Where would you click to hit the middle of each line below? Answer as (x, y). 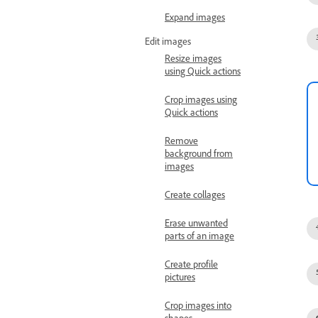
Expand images (195, 19)
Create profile (191, 266)
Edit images (168, 43)
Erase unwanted (196, 225)
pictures (180, 279)
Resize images (193, 60)
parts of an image (199, 238)
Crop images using (201, 102)
